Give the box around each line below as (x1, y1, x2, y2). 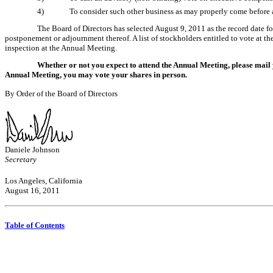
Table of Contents (5, 221, 65, 230)
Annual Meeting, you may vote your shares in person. (5, 70, 187, 80)
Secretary (5, 155, 37, 165)
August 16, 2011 (5, 186, 60, 196)
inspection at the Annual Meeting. (5, 43, 117, 53)
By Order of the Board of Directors (5, 89, 118, 99)
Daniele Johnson (5, 145, 60, 155)
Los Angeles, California (5, 176, 82, 186)
